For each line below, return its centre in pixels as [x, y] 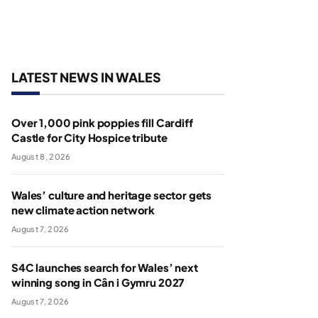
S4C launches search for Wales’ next [105, 267]
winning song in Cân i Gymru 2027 [98, 282]
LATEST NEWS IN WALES [86, 77]
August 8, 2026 [41, 157]
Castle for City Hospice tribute [89, 137]
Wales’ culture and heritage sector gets [112, 195]
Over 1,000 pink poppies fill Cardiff [102, 122]
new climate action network [83, 210]
